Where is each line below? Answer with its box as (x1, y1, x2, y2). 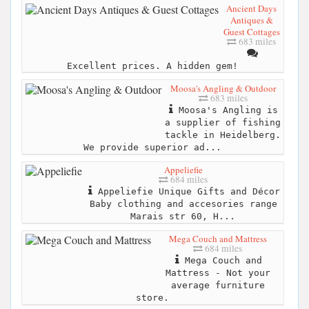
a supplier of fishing (165, 117, 281, 128)
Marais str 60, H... (130, 211, 235, 222)
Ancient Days (226, 1, 277, 14)
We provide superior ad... (83, 141, 221, 152)
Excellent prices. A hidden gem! (66, 60, 238, 71)
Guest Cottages (223, 25, 280, 38)
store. (135, 292, 169, 303)
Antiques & (230, 13, 273, 26)
